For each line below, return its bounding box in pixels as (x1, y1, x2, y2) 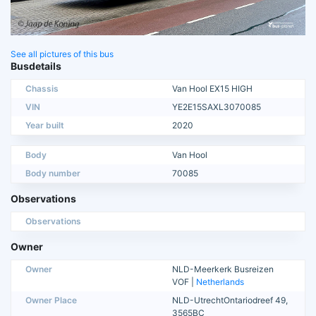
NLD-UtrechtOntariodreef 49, (172, 294, 288, 305)
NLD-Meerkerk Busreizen (172, 263, 274, 274)
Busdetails (11, 59, 61, 72)
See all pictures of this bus (11, 48, 114, 59)
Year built (25, 119, 64, 130)
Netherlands (196, 276, 244, 287)
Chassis (25, 83, 59, 94)
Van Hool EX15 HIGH (172, 83, 253, 94)
